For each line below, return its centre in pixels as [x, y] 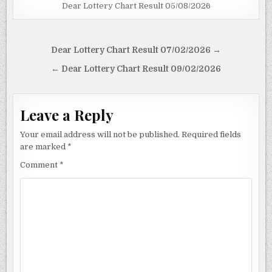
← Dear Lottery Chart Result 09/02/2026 [136, 69]
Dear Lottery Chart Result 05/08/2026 [136, 6]
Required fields [212, 135]
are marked [44, 147]
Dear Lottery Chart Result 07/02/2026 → [136, 50]
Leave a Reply [67, 115]
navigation [55, 69]
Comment [40, 165]
